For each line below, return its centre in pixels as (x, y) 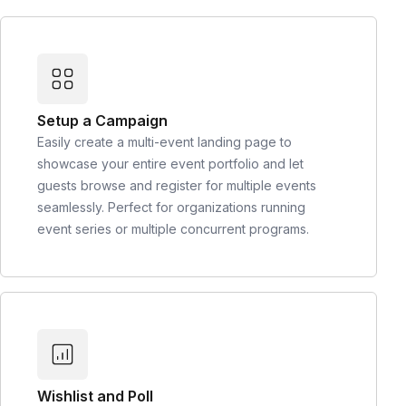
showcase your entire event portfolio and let (170, 164)
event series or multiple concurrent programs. (173, 229)
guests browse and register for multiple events (177, 186)
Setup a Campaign (102, 121)
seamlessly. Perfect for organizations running (171, 208)
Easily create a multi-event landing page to (164, 142)
